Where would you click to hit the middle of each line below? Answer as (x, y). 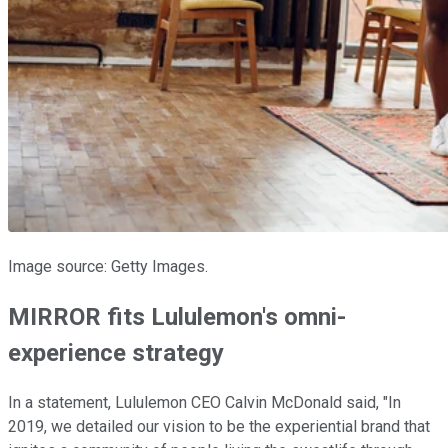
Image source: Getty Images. (108, 266)
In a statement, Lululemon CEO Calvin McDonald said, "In (204, 402)
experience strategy (116, 352)
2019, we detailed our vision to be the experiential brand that (219, 426)
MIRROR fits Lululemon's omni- (177, 316)
